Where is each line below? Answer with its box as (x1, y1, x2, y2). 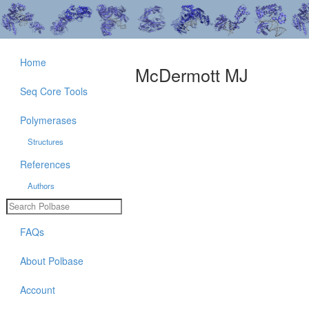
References (20, 157, 70, 171)
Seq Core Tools (20, 84, 88, 98)
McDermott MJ (135, 62, 248, 88)
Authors (27, 180, 54, 191)
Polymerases (20, 113, 77, 127)
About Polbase (20, 253, 83, 268)
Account (20, 282, 55, 297)
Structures (27, 136, 63, 147)
